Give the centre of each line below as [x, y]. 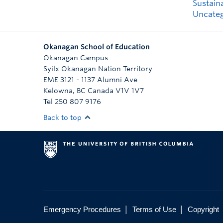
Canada [101, 91]
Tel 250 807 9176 [72, 102]
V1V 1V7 [130, 91]
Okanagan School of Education [97, 47]
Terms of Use [154, 209]
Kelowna [58, 91]
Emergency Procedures [82, 209]
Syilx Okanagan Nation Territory [98, 69]
